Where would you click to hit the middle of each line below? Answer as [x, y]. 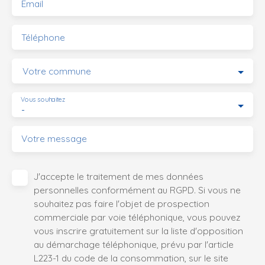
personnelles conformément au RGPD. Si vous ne [137, 190]
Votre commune [57, 71]
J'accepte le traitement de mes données [119, 177]
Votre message [54, 139]
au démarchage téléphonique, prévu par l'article [134, 245]
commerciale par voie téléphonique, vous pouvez [137, 217]
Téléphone [43, 38]
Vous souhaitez [43, 100]
